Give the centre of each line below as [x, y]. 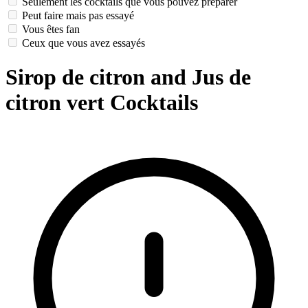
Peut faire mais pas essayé [78, 16]
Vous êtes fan [51, 30]
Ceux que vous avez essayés [84, 43]
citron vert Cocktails [102, 102]
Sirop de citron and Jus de [128, 77]
